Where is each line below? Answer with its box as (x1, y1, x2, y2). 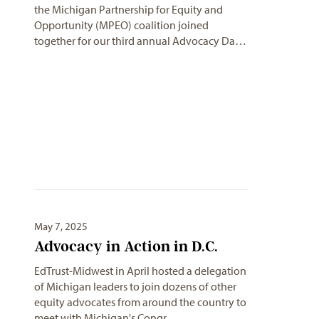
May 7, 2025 (34, 219, 88, 233)
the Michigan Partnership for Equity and (34, 1, 223, 16)
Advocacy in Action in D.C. (34, 236, 218, 255)
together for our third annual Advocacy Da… (34, 33, 246, 48)
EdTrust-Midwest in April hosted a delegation (34, 263, 246, 278)
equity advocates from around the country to (34, 294, 246, 309)
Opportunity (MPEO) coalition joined (34, 17, 209, 32)
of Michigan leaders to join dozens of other (34, 278, 236, 293)
